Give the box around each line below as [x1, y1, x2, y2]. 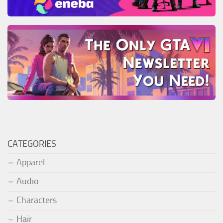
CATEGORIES [7, 138, 56, 150]
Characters [16, 195, 57, 206]
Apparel [16, 157, 45, 168]
